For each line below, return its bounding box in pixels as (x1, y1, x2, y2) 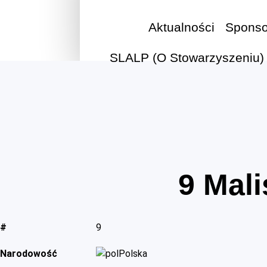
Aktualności (148, 20, 215, 35)
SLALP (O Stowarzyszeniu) (110, 51, 265, 65)
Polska (119, 248, 147, 260)
